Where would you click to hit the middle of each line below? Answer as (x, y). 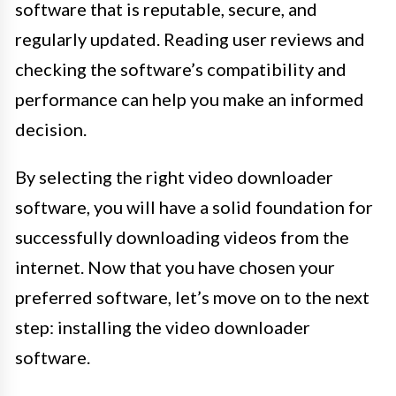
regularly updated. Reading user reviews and (190, 39)
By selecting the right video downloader (174, 177)
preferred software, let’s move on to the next (192, 297)
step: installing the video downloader (163, 327)
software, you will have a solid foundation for (194, 207)
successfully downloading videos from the (182, 237)
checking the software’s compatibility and (181, 69)
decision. (51, 129)
